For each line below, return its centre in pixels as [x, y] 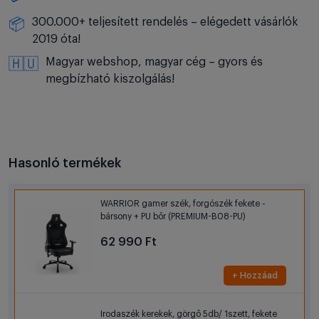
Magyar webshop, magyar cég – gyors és [154, 62]
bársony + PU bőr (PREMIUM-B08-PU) [173, 217]
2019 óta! [56, 40]
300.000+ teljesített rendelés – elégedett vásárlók [165, 22]
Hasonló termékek [65, 163]
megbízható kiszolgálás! [110, 79]
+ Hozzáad [255, 276]
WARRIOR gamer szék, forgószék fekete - [183, 204]
